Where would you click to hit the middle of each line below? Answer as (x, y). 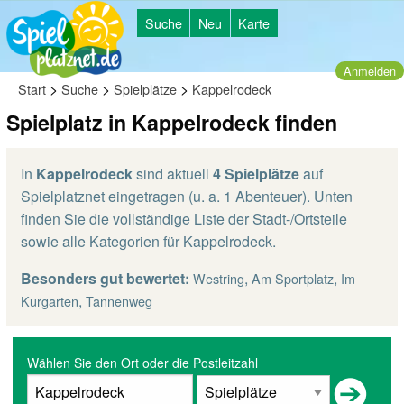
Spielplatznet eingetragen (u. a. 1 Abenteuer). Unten (187, 196)
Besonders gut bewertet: (105, 278)
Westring (219, 278)
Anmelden (370, 70)
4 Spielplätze (256, 174)
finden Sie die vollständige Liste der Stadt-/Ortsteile (184, 219)
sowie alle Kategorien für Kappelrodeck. (148, 241)
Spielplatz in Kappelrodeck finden (172, 122)
